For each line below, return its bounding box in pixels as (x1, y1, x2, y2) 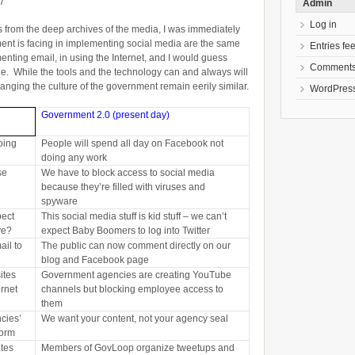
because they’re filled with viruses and (41, 181, 206, 193)
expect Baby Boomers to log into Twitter (41, 224, 211, 236)
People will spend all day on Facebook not (41, 137, 224, 149)
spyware (41, 195, 78, 207)
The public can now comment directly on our (41, 239, 231, 251)
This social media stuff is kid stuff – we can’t (41, 210, 227, 222)
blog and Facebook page (41, 254, 150, 265)
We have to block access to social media (41, 166, 216, 178)
